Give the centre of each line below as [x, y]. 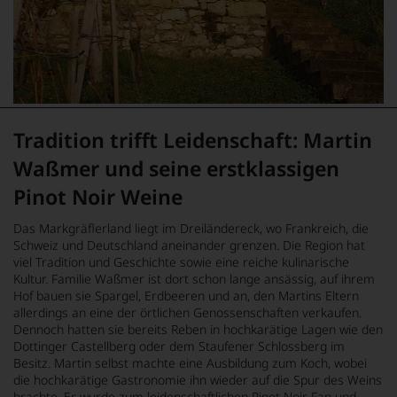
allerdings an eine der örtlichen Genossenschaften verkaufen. [187, 312]
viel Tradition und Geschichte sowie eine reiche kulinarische [181, 261]
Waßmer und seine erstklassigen [176, 168]
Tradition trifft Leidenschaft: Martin [193, 140]
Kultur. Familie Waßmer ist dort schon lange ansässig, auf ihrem [194, 278]
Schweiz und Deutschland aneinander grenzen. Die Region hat [189, 245]
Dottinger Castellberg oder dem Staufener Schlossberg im [179, 346]
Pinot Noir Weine [98, 196]
